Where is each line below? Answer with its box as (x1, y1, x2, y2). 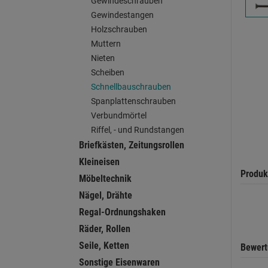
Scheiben (91, 68, 124, 77)
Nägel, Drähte (79, 190, 132, 201)
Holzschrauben (91, 25, 147, 34)
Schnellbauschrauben (91, 82, 171, 92)
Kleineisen (79, 156, 120, 167)
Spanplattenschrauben (91, 96, 176, 106)
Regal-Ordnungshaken (79, 206, 166, 218)
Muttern (91, 39, 121, 48)
